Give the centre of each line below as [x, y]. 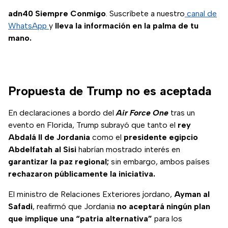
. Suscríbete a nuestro [145, 14]
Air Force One [142, 113]
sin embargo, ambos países [159, 162]
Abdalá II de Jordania [49, 137]
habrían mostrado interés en [128, 150]
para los [167, 219]
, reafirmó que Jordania [75, 207]
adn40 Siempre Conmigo [57, 14]
